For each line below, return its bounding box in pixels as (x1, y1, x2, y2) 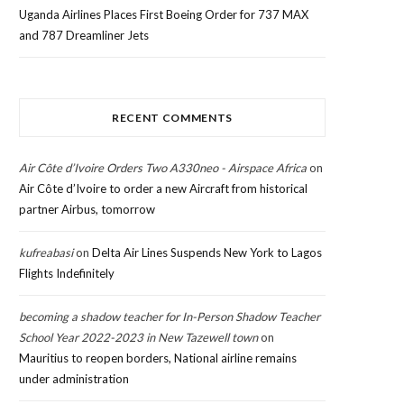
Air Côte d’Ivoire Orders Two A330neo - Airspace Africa (19, 161, 307, 176)
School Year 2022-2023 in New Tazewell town (19, 330, 258, 345)
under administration (19, 372, 129, 387)
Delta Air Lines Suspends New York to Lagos (92, 245, 322, 261)
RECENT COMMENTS (112, 111, 233, 125)
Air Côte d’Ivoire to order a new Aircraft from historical (19, 181, 308, 197)
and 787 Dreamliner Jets (19, 28, 149, 43)
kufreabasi (19, 245, 73, 261)
